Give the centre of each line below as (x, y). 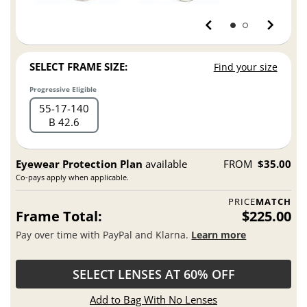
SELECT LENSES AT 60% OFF (153, 274)
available (165, 164)
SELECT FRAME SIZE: (79, 67)
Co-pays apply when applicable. (73, 177)
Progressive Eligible (63, 89)
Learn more (219, 234)
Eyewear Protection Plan (79, 164)
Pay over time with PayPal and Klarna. (104, 234)
